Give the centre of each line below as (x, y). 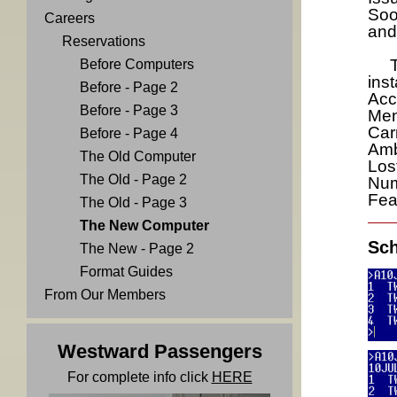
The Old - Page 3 (133, 202)
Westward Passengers (160, 351)
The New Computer (144, 226)
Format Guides (126, 272)
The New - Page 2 (137, 249)
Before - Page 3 (129, 110)
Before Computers (137, 64)
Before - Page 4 (129, 133)
